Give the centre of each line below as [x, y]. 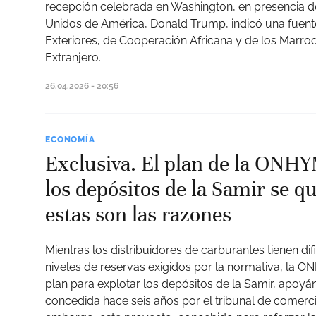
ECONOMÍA [70, 140]
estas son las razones [138, 215]
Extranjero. [73, 57]
